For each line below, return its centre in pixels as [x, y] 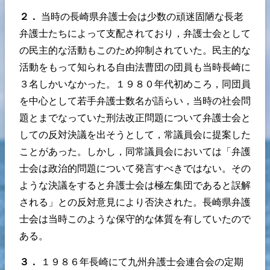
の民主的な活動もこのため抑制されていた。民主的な [135, 50]
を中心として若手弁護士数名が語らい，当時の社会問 [135, 101]
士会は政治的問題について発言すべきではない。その [135, 168]
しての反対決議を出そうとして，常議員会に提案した [135, 134]
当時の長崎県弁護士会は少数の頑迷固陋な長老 [141, 16]
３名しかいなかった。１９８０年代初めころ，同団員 [135, 84]
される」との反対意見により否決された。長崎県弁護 [135, 202]
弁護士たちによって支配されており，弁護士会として [135, 33]
